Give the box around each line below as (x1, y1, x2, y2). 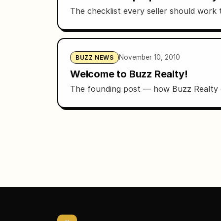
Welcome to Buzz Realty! (70, 68, 188, 80)
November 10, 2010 (119, 53, 181, 61)
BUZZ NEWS (75, 53, 114, 61)
